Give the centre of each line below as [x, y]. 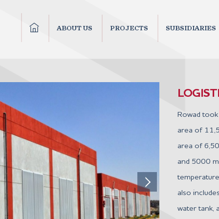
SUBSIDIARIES [191, 28]
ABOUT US [75, 28]
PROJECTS [129, 28]
